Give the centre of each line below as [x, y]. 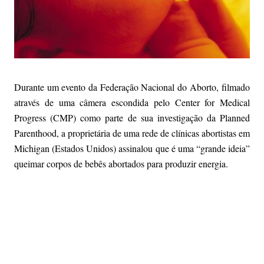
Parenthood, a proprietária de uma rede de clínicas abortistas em [132, 133]
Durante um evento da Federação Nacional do [102, 87]
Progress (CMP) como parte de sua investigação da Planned [132, 118]
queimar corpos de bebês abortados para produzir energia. [121, 164]
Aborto [203, 87]
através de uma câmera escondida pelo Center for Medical [132, 103]
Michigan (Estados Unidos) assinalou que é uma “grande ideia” [132, 148]
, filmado [233, 87]
